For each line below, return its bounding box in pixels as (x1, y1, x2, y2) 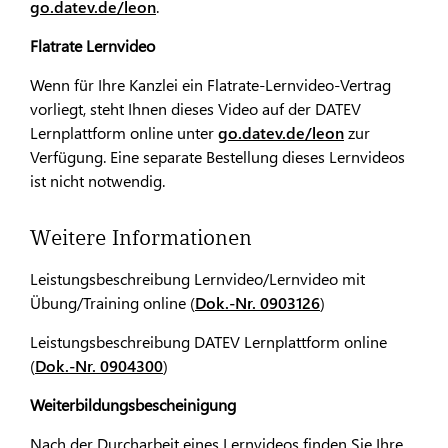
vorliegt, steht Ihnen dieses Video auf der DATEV (30, 98, 361, 119)
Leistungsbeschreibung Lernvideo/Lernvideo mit (30, 267, 365, 289)
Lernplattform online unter (30, 122, 218, 143)
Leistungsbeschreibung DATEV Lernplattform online (30, 330, 387, 352)
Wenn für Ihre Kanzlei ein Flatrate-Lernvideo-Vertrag (30, 74, 391, 95)
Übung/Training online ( (30, 291, 195, 313)
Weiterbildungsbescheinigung (30, 393, 236, 415)
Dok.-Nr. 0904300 (35, 354, 163, 376)
